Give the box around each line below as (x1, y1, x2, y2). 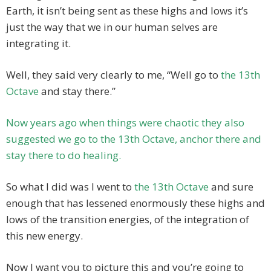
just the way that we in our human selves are (6, 20, 218, 34)
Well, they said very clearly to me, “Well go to (6, 68, 221, 82)
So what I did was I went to (6, 180, 134, 194)
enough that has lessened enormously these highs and (6, 196, 265, 211)
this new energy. (6, 229, 83, 243)
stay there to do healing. (6, 148, 121, 163)
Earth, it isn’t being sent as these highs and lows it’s (6, 4, 248, 18)
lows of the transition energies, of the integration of (6, 212, 249, 227)
